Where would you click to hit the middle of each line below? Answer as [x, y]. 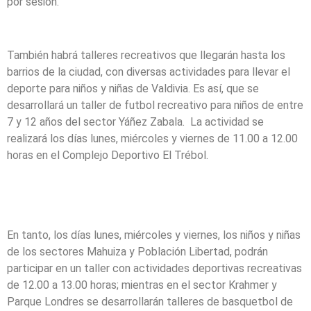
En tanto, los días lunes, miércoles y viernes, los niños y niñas [154, 235]
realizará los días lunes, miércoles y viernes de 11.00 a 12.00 [152, 138]
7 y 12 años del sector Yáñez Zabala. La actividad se [135, 121]
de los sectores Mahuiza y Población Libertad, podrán [137, 251]
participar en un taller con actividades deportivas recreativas [154, 268]
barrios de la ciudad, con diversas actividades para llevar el [149, 72]
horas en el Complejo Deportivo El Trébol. [108, 155]
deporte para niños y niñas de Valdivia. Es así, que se [133, 88]
